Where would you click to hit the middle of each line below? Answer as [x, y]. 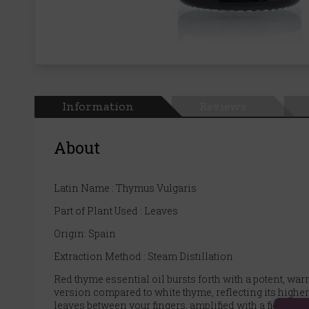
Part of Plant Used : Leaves [116, 210]
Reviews [223, 106]
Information [98, 106]
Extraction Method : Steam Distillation [143, 256]
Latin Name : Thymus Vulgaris [125, 188]
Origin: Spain [85, 233]
